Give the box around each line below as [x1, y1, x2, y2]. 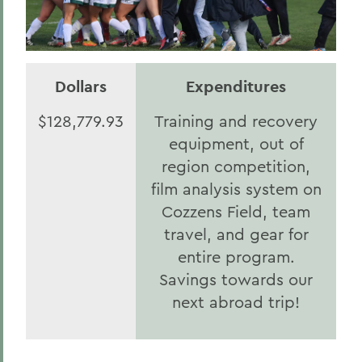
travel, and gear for [163, 224, 309, 244]
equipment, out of [168, 133, 304, 154]
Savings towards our [159, 269, 313, 289]
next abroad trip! [172, 292, 300, 312]
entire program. [177, 246, 295, 267]
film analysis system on [150, 179, 322, 199]
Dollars [55, 76, 107, 97]
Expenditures [186, 76, 286, 97]
